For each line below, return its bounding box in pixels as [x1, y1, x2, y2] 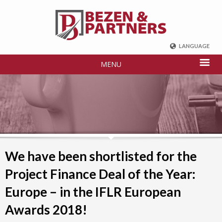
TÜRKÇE [171, 111, 190, 117]
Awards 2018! [5, 202, 87, 218]
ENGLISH [171, 58, 193, 65]
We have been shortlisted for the [5, 148, 197, 164]
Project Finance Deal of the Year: [5, 166, 195, 182]
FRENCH [171, 79, 191, 86]
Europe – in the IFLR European [5, 184, 181, 200]
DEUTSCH [171, 69, 195, 76]
